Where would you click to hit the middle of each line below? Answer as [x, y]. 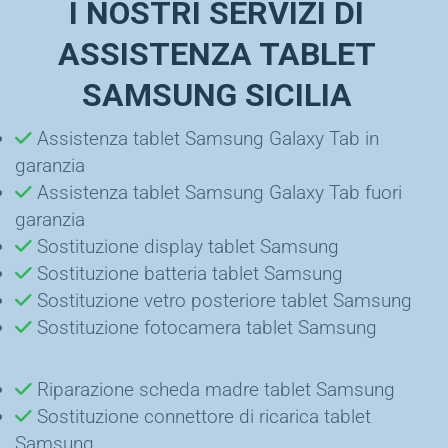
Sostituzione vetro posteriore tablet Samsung [222, 300]
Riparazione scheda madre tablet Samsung [213, 389]
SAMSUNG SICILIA [216, 95]
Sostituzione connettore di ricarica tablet [201, 416]
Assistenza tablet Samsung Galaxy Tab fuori [217, 192]
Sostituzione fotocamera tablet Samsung [204, 327]
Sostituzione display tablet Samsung [185, 246]
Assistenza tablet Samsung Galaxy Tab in [205, 138]
